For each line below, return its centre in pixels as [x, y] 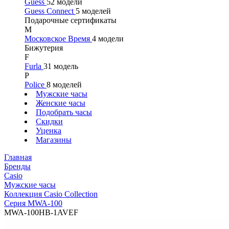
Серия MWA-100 [33, 203]
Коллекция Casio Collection [51, 194]
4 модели [108, 39]
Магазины [54, 140]
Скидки [49, 121]
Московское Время [58, 39]
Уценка [49, 131]
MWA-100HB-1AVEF [41, 212]
